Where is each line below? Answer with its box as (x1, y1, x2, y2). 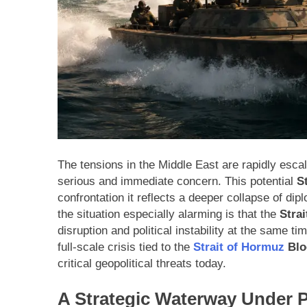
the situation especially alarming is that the (58, 207, 280, 221)
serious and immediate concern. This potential (58, 174, 297, 188)
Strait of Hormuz (193, 240, 284, 254)
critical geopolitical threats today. (58, 256, 226, 270)
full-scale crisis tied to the (58, 240, 193, 254)
